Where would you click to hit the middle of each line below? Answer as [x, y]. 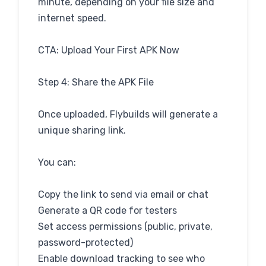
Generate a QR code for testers [107, 210]
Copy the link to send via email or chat [123, 194]
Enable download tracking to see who [121, 259]
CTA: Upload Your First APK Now [109, 50]
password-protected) [85, 243]
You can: [57, 162]
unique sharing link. [82, 130]
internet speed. [72, 18]
